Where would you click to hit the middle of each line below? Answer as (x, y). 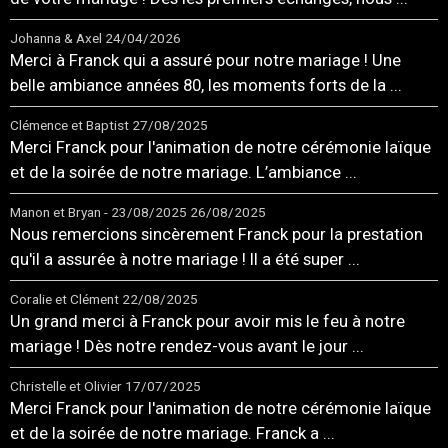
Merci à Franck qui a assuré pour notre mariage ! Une (205, 60)
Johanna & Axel (56, 38)
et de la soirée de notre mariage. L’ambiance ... (183, 172)
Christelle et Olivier (66, 386)
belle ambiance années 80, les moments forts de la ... (206, 85)
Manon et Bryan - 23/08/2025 (98, 212)
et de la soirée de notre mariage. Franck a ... (172, 433)
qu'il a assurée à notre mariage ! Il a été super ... (185, 259)
